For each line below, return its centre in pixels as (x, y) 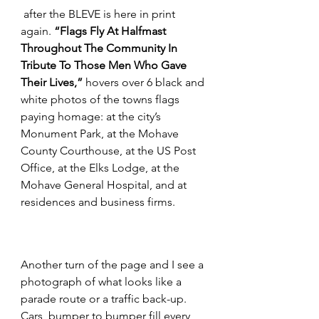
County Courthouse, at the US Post (110, 150)
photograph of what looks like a (103, 281)
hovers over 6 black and (145, 82)
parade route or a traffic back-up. (105, 298)
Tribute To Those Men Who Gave (105, 65)
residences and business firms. (98, 202)
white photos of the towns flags (101, 99)
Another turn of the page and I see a (114, 264)
